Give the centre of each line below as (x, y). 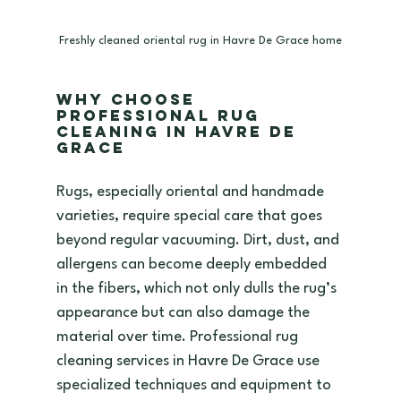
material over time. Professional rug (179, 337)
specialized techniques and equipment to (195, 386)
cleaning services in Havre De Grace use (189, 362)
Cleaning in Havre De (179, 132)
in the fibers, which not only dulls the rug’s (198, 289)
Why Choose (129, 100)
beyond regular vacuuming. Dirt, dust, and (199, 241)
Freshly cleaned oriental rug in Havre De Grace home (200, 41)
